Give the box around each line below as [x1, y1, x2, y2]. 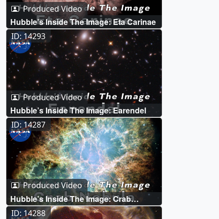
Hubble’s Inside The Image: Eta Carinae [10, 16, 156, 28]
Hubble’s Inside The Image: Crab [10, 193, 131, 204]
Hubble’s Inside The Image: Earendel [10, 105, 146, 116]
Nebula [10, 202, 37, 214]
